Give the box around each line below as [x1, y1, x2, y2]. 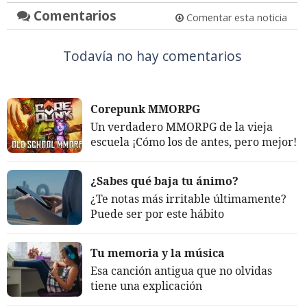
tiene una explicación [90, 278, 202, 293]
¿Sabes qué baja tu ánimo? [90, 173, 238, 188]
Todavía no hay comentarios [62, 46, 241, 65]
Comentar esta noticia [183, 10, 287, 24]
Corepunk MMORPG [90, 101, 200, 116]
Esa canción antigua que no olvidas [90, 262, 272, 278]
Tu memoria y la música [90, 245, 225, 260]
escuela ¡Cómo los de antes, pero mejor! [90, 134, 297, 149]
